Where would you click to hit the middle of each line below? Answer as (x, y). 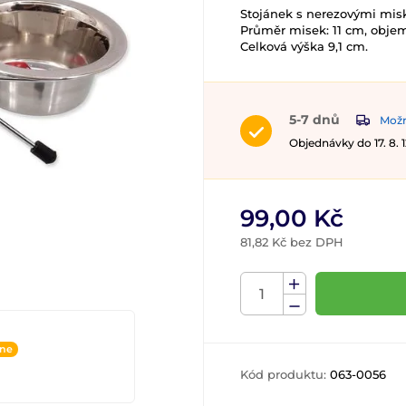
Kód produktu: (285, 375)
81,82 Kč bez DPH (292, 242)
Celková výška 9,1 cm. (304, 46)
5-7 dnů (314, 120)
